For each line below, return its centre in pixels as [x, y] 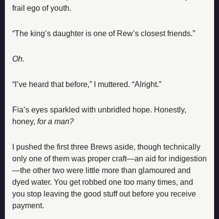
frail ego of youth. [42, 8]
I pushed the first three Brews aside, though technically [106, 147]
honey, [25, 121]
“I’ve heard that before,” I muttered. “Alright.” [87, 84]
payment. [28, 205]
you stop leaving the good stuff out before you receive [104, 194]
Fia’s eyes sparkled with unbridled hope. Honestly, [99, 109]
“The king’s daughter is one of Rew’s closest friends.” [104, 33]
